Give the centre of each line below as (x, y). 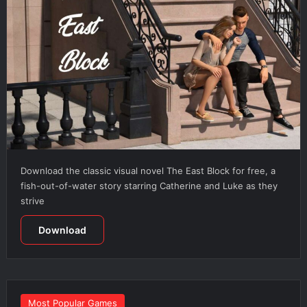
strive (32, 200)
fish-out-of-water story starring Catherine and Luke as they (149, 185)
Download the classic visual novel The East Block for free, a (148, 170)
